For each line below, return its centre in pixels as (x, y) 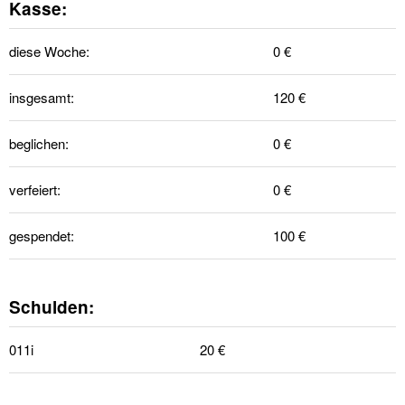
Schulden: (52, 307)
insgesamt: (42, 97)
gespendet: (42, 235)
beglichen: (39, 143)
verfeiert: (35, 189)
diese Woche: (49, 51)
